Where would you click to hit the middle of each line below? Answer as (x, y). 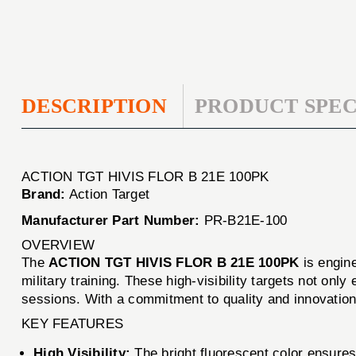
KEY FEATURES (73, 323)
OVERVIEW (58, 245)
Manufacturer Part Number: (111, 220)
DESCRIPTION (94, 106)
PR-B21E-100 (244, 220)
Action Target (108, 194)
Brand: (44, 194)
